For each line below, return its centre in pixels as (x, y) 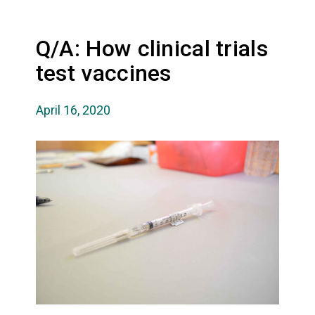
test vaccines (103, 73)
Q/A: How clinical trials (152, 48)
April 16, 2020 (73, 110)
